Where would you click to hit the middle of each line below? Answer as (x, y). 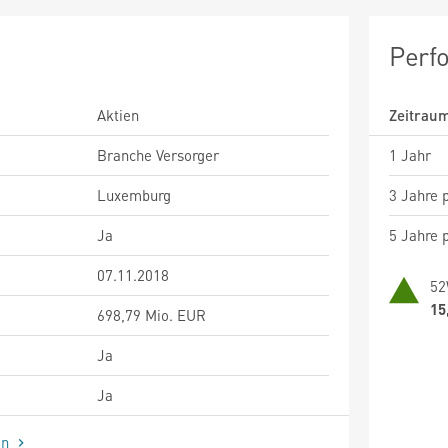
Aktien (118, 114)
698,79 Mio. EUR (151, 314)
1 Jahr (410, 154)
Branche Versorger (158, 154)
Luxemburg (134, 194)
